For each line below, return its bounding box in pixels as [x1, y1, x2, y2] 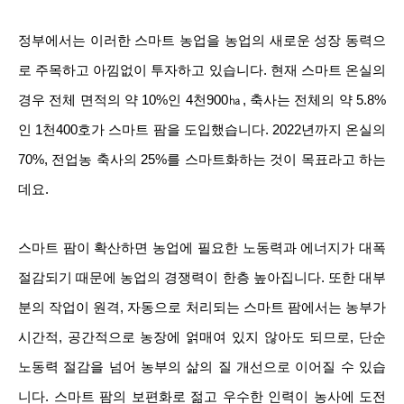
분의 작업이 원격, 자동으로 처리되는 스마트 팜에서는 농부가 [18, 300, 386, 316]
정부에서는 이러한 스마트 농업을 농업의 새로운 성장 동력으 [18, 33, 386, 49]
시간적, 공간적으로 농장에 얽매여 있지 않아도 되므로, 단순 [18, 330, 386, 345]
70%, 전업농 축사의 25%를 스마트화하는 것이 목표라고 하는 [18, 152, 386, 168]
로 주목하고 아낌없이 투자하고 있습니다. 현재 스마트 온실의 [18, 63, 386, 78]
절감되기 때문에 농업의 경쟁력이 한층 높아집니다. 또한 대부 [18, 271, 386, 286]
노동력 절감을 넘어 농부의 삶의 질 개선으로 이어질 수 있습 [18, 360, 386, 375]
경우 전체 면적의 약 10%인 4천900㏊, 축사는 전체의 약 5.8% [18, 93, 386, 108]
